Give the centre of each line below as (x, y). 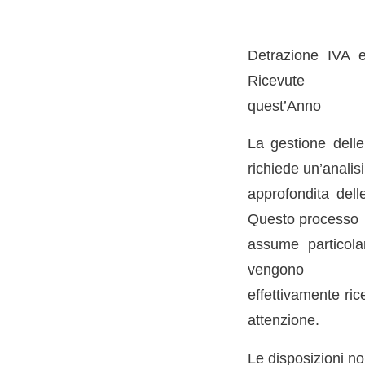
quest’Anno (284, 105)
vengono (275, 270)
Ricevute (276, 80)
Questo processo (303, 219)
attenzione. (283, 320)
